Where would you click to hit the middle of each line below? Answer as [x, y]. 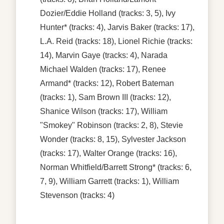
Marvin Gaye [78, 55]
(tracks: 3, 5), [141, 13]
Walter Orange [108, 153]
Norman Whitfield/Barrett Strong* [98, 167]
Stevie [172, 125]
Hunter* [53, 27]
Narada [154, 55]
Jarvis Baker [129, 27]
